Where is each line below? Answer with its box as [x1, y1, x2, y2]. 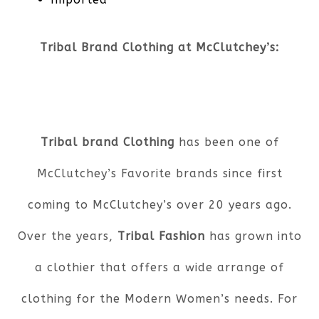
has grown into [204, 229, 302, 243]
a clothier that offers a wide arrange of [35, 260, 284, 274]
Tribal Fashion [117, 229, 205, 243]
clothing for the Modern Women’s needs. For [21, 291, 298, 305]
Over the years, [17, 229, 117, 243]
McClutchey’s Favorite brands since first [36, 166, 283, 180]
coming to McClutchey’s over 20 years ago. [27, 197, 292, 211]
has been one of [178, 135, 279, 149]
